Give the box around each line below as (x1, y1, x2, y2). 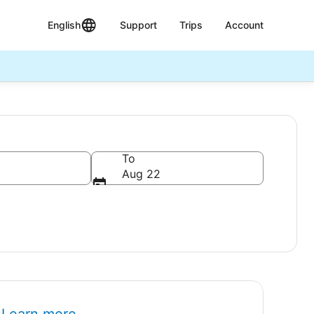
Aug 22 (121, 167, 161, 181)
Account (225, 19, 264, 31)
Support (120, 19, 157, 31)
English (48, 19, 81, 31)
